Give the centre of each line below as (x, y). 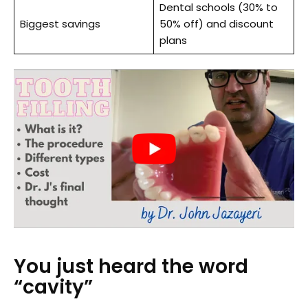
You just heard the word (131, 266)
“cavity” (53, 287)
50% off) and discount (216, 23)
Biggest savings (60, 23)
